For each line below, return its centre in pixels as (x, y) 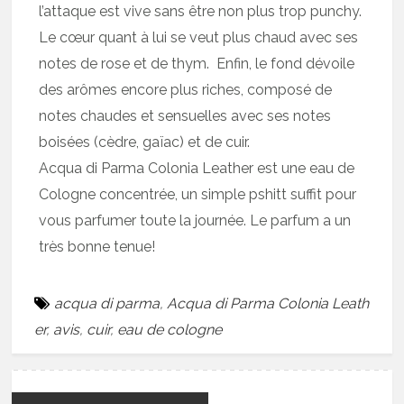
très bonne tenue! (97, 247)
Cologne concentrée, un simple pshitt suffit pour (198, 195)
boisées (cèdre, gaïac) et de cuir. (145, 142)
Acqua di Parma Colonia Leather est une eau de (197, 169)
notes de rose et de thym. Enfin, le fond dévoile (197, 64)
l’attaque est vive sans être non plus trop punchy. (201, 12)
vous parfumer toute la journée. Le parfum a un (195, 221)
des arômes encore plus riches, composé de (186, 90)
